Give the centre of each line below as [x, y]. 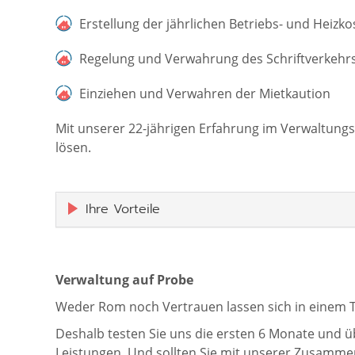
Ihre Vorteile [122, 209]
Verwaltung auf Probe [124, 279]
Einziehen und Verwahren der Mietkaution [205, 93]
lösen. [73, 147]
